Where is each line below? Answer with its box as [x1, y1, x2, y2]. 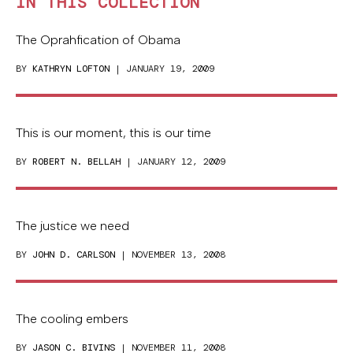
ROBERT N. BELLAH [32, 154, 121, 168]
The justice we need [16, 217, 129, 233]
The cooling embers [16, 310, 128, 326]
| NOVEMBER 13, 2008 [115, 247, 225, 261]
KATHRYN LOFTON [32, 61, 110, 75]
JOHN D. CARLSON [32, 247, 115, 261]
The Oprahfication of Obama [16, 32, 180, 47]
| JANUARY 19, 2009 [110, 61, 214, 75]
